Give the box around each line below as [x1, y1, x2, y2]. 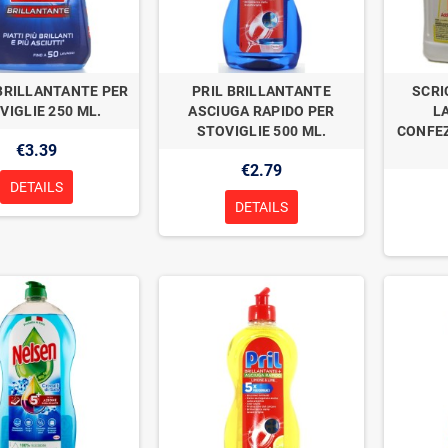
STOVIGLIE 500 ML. [196, 122, 327, 139]
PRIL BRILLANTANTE [192, 82, 331, 99]
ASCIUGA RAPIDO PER [188, 102, 335, 119]
